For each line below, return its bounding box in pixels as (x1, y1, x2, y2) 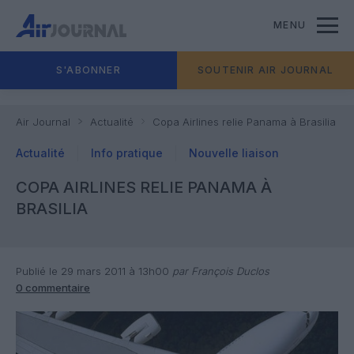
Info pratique (91, 146, 163, 160)
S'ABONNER (56, 64, 121, 76)
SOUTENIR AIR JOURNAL (198, 64, 333, 76)
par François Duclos (169, 265, 269, 277)
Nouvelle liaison (189, 146, 279, 160)
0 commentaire (16, 281, 90, 294)
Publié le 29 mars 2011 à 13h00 (16, 265, 169, 277)
